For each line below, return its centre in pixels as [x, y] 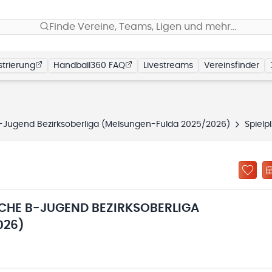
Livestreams [168, 66]
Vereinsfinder [232, 66]
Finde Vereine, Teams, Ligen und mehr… [143, 27]
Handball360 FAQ [89, 66]
